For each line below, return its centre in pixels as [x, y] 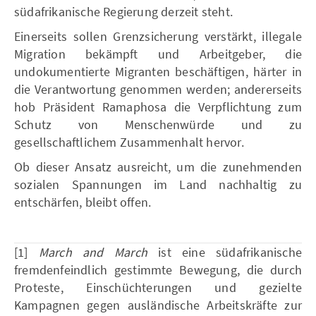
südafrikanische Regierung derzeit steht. [124, 12]
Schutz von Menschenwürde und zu [158, 124]
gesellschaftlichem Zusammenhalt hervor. [129, 142]
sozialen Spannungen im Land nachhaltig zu [158, 184]
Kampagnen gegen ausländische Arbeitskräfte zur [158, 305]
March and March [93, 252]
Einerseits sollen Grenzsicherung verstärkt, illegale [158, 36]
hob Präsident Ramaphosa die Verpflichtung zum [158, 107]
